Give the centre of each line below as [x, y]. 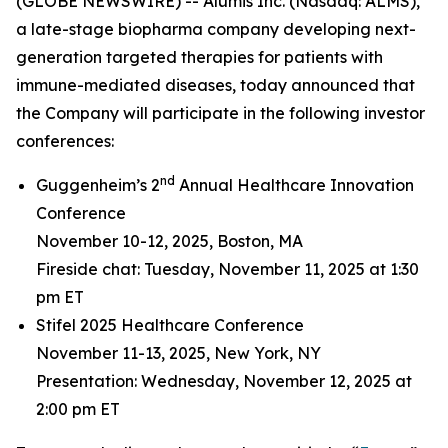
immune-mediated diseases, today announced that [215, 85]
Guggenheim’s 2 [98, 185]
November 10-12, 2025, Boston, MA [169, 241]
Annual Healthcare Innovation [294, 185]
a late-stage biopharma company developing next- [216, 29]
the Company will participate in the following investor [220, 113]
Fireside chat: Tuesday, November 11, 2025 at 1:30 [227, 269]
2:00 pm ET [78, 409]
